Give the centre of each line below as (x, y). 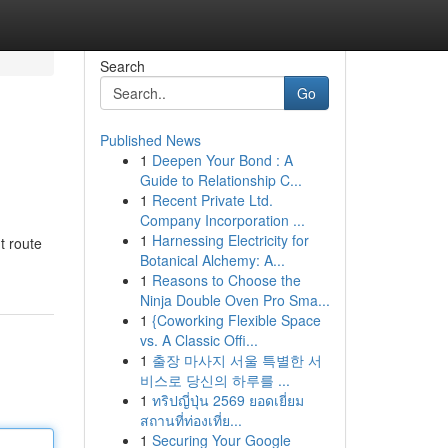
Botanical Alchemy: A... (212, 260)
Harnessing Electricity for (230, 240)
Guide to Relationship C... (220, 180)
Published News (150, 140)
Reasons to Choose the (226, 280)
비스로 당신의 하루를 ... (214, 380)
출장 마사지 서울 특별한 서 (236, 360)
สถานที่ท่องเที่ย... (190, 420)
